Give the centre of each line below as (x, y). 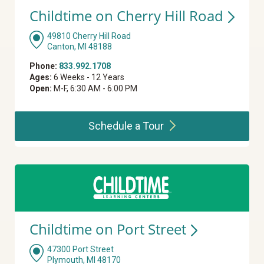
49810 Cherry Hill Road (89, 36)
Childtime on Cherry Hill (109, 16)
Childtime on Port (89, 229)
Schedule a (115, 126)
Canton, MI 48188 (80, 47)
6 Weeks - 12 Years (88, 77)
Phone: (43, 66)
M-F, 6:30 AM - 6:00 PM (95, 89)
